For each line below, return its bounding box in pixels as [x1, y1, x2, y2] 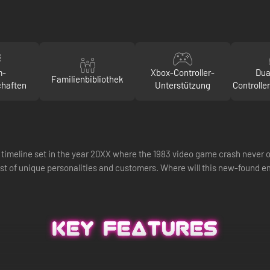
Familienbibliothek [51, 73, 124, 84]
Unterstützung [155, 80, 211, 90]
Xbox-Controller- [151, 67, 215, 78]
